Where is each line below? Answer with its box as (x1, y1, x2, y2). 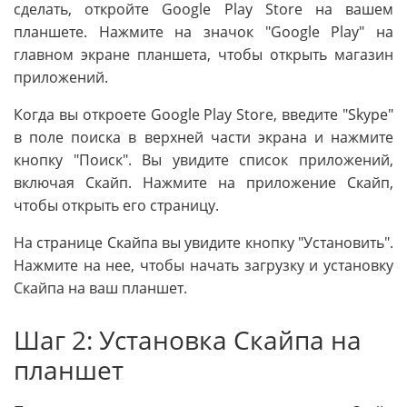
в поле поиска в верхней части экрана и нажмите (14, 126, 393, 147)
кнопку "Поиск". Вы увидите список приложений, (14, 149, 393, 170)
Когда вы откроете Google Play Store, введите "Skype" (14, 104, 393, 124)
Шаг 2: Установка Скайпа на (14, 322, 362, 357)
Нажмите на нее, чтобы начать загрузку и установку (14, 254, 393, 275)
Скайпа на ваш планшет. (14, 277, 187, 298)
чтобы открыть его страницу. (14, 194, 219, 215)
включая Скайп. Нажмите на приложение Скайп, (14, 172, 393, 193)
